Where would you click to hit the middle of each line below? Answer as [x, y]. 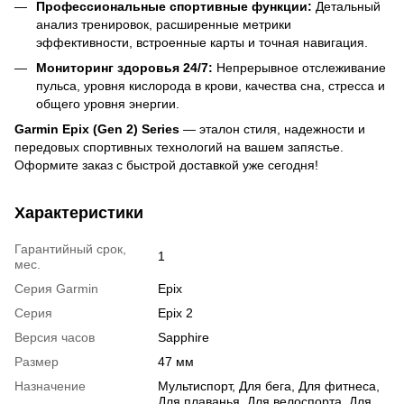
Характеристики [79, 213]
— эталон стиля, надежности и [272, 129]
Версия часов [55, 338]
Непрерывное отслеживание [299, 67]
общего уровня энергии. [108, 103]
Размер [37, 362]
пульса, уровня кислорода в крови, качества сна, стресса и [211, 85]
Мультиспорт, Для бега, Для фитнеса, [269, 386]
